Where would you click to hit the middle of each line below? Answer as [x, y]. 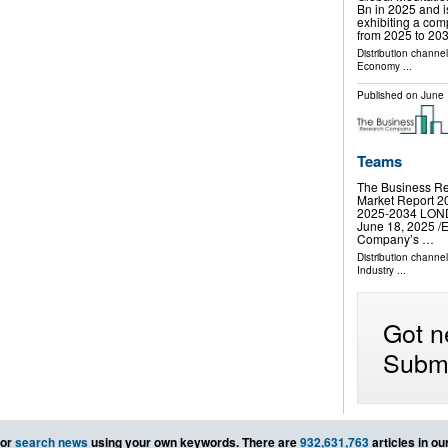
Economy [378, 66]
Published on [388, 95]
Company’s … [395, 238]
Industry [375, 269]
